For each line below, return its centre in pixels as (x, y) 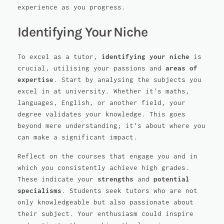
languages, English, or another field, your (101, 103)
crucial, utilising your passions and (91, 68)
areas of (181, 68)
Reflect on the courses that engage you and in (107, 156)
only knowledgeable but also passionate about (105, 202)
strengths (115, 179)
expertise (35, 80)
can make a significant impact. (77, 137)
